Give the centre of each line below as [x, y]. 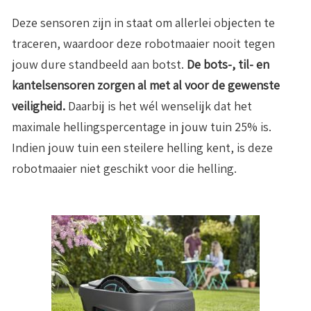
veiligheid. [39, 106]
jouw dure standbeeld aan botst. [99, 65]
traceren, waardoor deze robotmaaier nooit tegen [143, 44]
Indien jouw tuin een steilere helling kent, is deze [142, 148]
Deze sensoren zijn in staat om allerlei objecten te [143, 23]
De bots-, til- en [228, 65]
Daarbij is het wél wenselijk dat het [159, 106]
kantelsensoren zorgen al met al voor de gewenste [146, 85]
